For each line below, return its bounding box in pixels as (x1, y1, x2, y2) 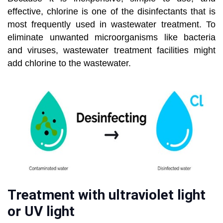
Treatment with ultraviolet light (7, 187, 206, 204)
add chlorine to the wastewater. (7, 58, 131, 69)
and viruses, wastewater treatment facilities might (7, 45, 216, 56)
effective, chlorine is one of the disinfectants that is (7, 6, 216, 17)
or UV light (7, 203, 75, 220)
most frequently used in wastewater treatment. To (7, 19, 216, 30)
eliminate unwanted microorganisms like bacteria (7, 32, 216, 43)
